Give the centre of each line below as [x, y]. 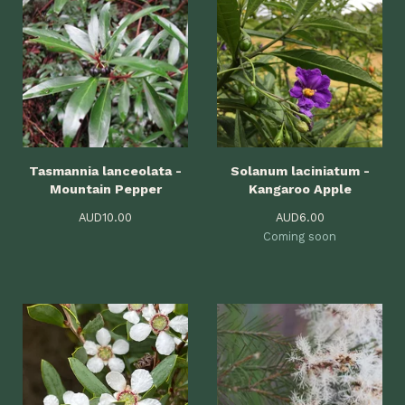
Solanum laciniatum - [300, 171]
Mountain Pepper [105, 189]
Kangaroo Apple [300, 189]
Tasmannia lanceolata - [105, 171]
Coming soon [300, 236]
